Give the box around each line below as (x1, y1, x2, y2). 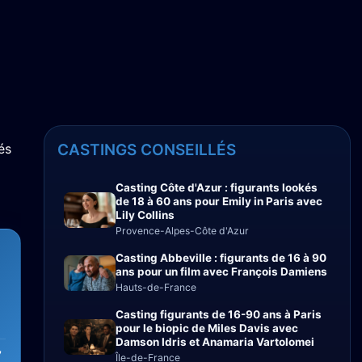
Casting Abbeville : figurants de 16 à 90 (116, 251, 326, 264)
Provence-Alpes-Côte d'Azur (116, 225, 249, 237)
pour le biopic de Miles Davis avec (116, 322, 298, 335)
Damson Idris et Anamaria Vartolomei (116, 335, 314, 348)
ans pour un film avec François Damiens (116, 265, 327, 278)
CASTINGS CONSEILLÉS (57, 141, 236, 159)
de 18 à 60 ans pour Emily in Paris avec (116, 195, 322, 208)
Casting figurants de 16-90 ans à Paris (116, 308, 322, 321)
